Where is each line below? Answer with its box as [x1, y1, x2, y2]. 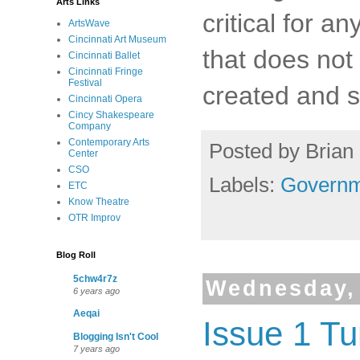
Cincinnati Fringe [68, 66, 143, 77]
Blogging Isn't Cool [73, 331, 158, 342]
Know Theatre [68, 196, 129, 207]
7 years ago [73, 344, 120, 354]
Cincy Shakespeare [68, 109, 154, 121]
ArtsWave [68, 18, 110, 29]
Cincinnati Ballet [68, 50, 140, 61]
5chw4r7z [73, 273, 117, 284]
